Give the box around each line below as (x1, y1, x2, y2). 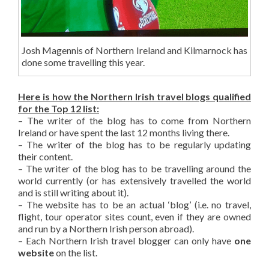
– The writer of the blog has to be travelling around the (18, 163, 251, 175)
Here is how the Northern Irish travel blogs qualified (18, 91, 251, 103)
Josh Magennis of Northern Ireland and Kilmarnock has (21, 44, 248, 56)
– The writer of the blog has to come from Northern (18, 115, 251, 127)
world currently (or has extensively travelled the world (18, 175, 251, 187)
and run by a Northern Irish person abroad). (18, 223, 194, 235)
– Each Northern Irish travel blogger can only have (18, 235, 231, 247)
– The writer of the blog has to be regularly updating (18, 139, 251, 151)
